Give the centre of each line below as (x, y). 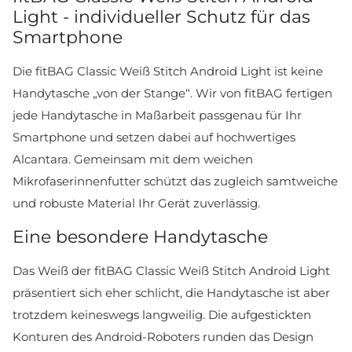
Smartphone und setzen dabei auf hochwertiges (154, 137)
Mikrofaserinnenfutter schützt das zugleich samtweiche (175, 181)
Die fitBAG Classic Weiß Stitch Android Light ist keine (168, 71)
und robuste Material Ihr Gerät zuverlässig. (136, 203)
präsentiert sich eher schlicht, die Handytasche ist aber (171, 293)
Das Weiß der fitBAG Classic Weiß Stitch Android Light (171, 271)
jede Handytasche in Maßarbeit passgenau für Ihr (157, 115)
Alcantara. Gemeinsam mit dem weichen (133, 159)
